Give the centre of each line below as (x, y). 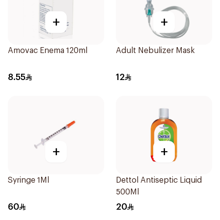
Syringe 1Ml (28, 180)
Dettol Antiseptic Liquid (159, 180)
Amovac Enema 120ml (48, 51)
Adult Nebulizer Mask (155, 51)
